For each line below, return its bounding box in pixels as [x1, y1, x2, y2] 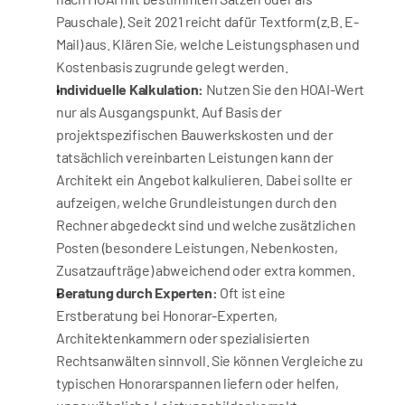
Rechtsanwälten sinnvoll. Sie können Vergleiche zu [56, 352, 363, 369]
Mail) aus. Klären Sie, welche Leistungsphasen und [56, 35, 360, 52]
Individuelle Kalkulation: [56, 80, 203, 98]
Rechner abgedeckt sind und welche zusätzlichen [56, 216, 356, 233]
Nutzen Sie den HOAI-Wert [203, 80, 364, 98]
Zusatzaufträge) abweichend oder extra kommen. [56, 261, 355, 278]
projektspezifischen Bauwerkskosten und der [56, 126, 334, 143]
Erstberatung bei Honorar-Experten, [56, 306, 278, 324]
